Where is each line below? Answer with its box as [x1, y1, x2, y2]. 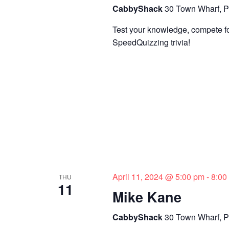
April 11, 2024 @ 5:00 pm [112, 170, 204, 182]
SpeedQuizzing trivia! [112, 36, 190, 48]
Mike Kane [112, 187, 181, 207]
